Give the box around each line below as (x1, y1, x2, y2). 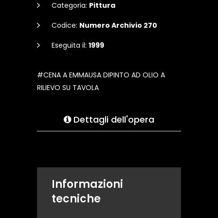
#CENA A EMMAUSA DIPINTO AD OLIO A (37, 70, 165, 80)
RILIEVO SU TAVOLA (37, 83, 99, 93)
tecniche (52, 191, 101, 207)
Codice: (52, 20, 79, 31)
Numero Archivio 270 (79, 20, 157, 31)
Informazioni (52, 177, 123, 192)
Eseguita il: (52, 40, 89, 51)
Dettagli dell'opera (71, 113, 154, 126)
